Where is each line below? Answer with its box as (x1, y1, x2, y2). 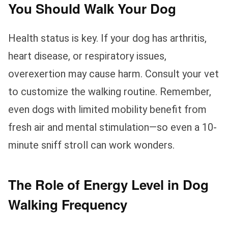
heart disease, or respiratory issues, (8, 50, 166, 63)
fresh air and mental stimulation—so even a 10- (8, 121, 217, 134)
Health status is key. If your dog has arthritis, (8, 32, 207, 45)
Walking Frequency (8, 195, 127, 214)
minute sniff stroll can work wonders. (8, 139, 175, 152)
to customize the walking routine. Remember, (8, 85, 211, 98)
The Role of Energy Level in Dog (8, 175, 209, 194)
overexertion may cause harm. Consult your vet (8, 68, 219, 80)
